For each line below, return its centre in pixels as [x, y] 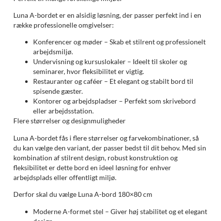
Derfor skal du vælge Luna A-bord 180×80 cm [83, 194]
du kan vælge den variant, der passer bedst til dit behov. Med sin [110, 147]
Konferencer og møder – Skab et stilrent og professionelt [119, 42]
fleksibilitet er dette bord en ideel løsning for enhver [92, 167]
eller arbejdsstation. [63, 111]
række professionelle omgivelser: [63, 25]
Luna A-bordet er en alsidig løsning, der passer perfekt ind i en [107, 15]
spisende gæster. [58, 91]
